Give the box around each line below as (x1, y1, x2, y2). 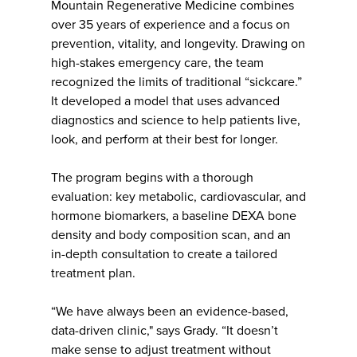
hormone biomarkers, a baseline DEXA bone (51, 207, 296, 224)
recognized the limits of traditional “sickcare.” (51, 73, 302, 90)
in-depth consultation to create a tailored (51, 245, 277, 262)
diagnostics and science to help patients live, (51, 112, 300, 128)
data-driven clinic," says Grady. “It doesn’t (51, 322, 278, 339)
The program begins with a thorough (51, 169, 253, 186)
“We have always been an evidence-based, (51, 303, 288, 320)
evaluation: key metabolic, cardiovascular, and (51, 188, 306, 205)
